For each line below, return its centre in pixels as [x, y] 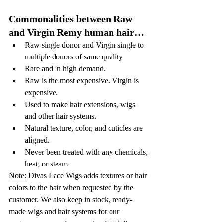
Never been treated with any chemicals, [87, 152]
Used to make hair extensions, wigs [81, 104]
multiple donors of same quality [74, 56]
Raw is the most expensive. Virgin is [83, 80]
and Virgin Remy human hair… [77, 32]
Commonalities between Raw [72, 19]
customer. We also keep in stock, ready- [71, 199]
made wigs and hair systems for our [65, 211]
